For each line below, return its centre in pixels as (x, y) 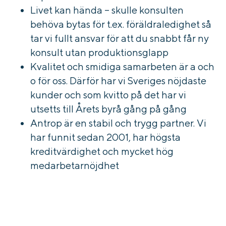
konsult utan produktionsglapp (99, 52)
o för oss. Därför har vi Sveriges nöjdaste (118, 81)
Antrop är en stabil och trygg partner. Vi (118, 123)
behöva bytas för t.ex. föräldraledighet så (121, 24)
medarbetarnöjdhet (75, 165)
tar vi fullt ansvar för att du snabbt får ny (120, 38)
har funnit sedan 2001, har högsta (105, 137)
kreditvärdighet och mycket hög (102, 151)
